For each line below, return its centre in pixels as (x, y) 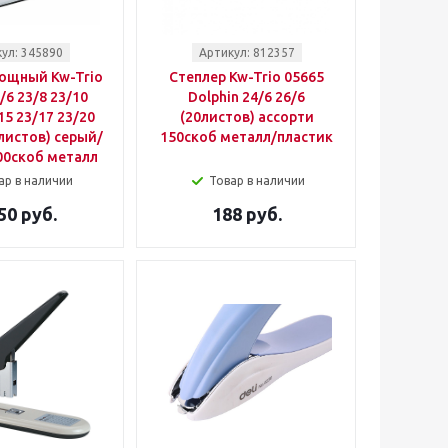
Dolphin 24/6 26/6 (246, 97)
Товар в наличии (256, 180)
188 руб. (246, 214)
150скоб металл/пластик (246, 137)
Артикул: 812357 (246, 52)
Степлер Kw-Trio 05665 (246, 77)
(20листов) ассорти (246, 117)
